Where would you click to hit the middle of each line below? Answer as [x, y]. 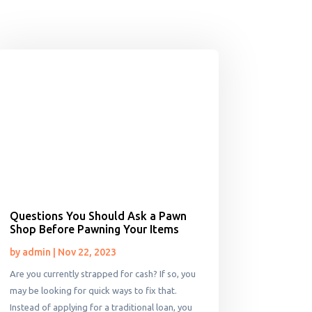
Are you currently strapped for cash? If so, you [102, 274]
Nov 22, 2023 [87, 252]
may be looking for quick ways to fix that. [93, 291]
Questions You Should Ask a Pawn [98, 216]
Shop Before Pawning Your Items [94, 229]
